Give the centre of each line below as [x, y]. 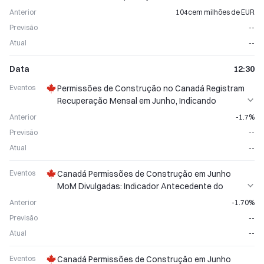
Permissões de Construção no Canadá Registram [151, 88]
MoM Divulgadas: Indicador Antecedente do [140, 186]
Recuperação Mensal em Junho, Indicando [137, 101]
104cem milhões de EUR [215, 12]
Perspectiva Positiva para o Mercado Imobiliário [147, 113]
